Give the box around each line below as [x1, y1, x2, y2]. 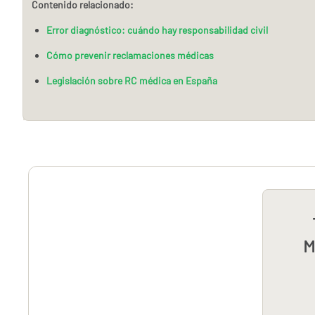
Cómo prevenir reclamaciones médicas [46, 49, 214, 61]
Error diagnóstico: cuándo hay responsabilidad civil [46, 23, 268, 36]
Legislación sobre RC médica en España [46, 74, 217, 86]
